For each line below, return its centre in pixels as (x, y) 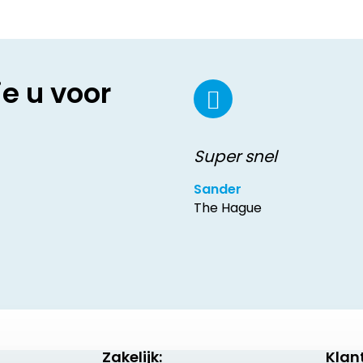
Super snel (235, 156)
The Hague (228, 208)
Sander (218, 189)
